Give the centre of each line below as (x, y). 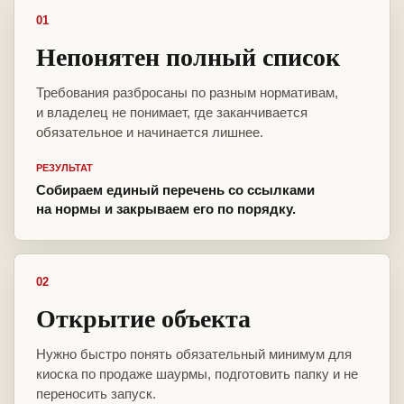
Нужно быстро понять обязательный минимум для (194, 354)
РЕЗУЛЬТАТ (64, 168)
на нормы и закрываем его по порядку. (166, 209)
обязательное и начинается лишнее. (150, 133)
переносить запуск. (96, 394)
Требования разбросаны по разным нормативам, (187, 93)
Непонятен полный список (188, 57)
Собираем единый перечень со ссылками (175, 190)
